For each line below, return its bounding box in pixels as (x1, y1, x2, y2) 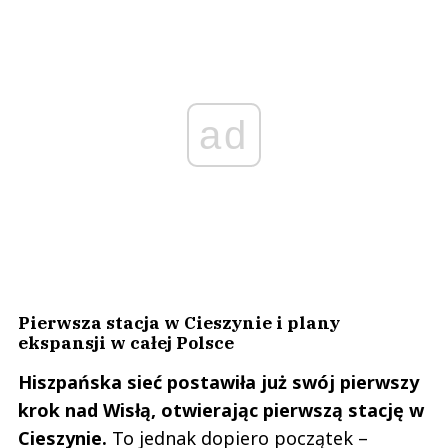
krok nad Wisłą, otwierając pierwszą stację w (18, 397, 424, 422)
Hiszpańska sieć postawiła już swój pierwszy (18, 369, 419, 394)
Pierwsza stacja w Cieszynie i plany (18, 310, 340, 334)
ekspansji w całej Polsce (18, 330, 234, 354)
